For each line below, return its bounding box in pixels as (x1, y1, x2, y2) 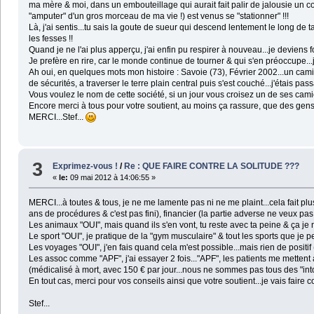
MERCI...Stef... (28, 112, 86, 123)
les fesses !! (28, 34, 73, 44)
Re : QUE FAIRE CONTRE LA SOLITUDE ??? (124, 161, 300, 171)
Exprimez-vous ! (53, 161, 118, 171)
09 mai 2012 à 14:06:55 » (68, 172, 156, 182)
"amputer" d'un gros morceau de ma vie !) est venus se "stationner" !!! (28, 11, 289, 22)
